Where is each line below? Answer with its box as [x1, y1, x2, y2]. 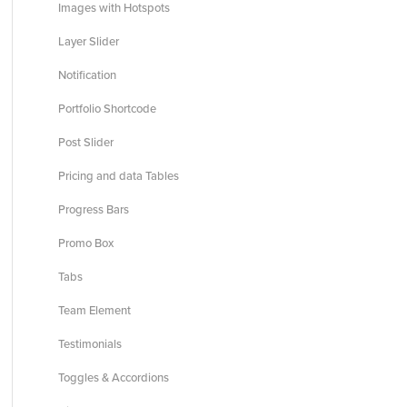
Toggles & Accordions [57, 370, 169, 385]
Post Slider [57, 134, 114, 150]
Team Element [57, 303, 131, 318]
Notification [57, 67, 116, 83]
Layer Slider [57, 34, 119, 49]
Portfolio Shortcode [57, 101, 156, 116]
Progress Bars [57, 202, 129, 217]
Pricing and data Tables [57, 168, 179, 184]
